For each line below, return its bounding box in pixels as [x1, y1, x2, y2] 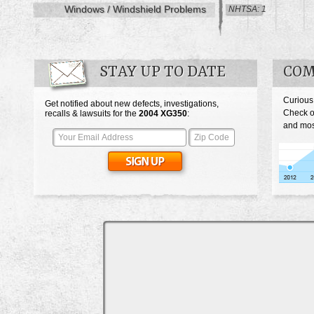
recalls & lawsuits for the [45, 109, 139, 119]
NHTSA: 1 [228, 4, 266, 15]
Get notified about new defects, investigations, [45, 99, 219, 109]
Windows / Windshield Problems [64, 4, 206, 15]
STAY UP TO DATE [100, 64, 226, 82]
